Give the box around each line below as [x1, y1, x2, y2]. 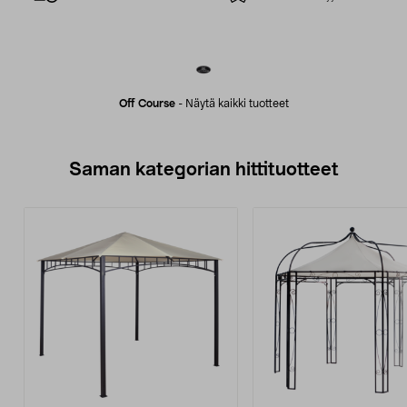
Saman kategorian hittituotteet [68, 161, 339, 179]
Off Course [118, 98, 175, 109]
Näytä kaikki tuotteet [184, 98, 289, 109]
